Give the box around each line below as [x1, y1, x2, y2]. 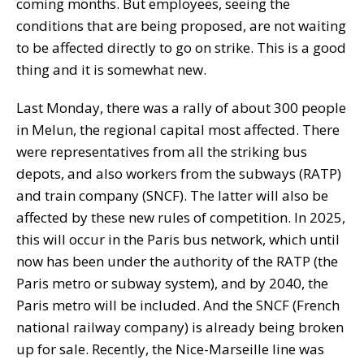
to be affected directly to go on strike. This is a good [16, 37, 346, 57]
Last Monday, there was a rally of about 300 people [16, 97, 346, 117]
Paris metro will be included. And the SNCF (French [16, 295, 340, 314]
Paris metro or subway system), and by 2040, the [16, 273, 328, 292]
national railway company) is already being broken [16, 317, 344, 336]
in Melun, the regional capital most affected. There [16, 119, 340, 139]
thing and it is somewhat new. [16, 59, 206, 79]
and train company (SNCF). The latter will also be [16, 185, 328, 205]
